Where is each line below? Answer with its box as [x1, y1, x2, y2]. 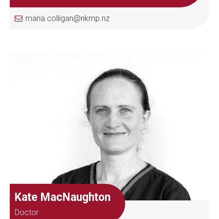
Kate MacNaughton [15, 191, 110, 204]
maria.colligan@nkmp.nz [25, 14, 109, 23]
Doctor [15, 208, 39, 218]
